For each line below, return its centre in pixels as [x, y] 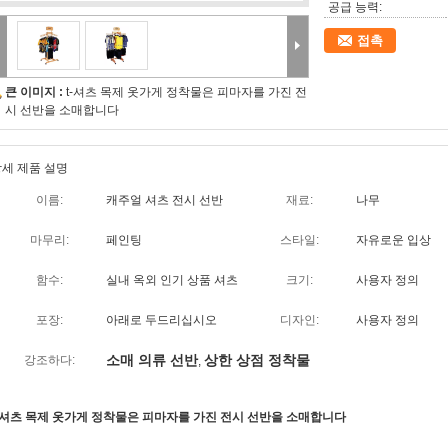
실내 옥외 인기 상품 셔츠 [172, 280]
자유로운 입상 [393, 240]
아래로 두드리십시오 [161, 320]
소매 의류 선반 [152, 360]
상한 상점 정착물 [257, 360]
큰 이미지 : [35, 92]
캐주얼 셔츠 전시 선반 [164, 200]
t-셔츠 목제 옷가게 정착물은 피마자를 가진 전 [186, 92]
